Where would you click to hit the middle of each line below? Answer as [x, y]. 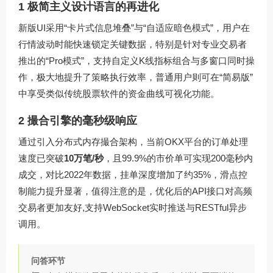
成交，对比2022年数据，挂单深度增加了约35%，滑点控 [133, 174]
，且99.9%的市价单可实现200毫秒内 [178, 158]
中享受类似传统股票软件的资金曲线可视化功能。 [119, 93]
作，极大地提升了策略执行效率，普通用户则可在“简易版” [136, 77]
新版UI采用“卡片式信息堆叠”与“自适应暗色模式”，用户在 [134, 27]
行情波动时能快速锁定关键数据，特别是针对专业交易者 [133, 44]
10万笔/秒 [84, 158]
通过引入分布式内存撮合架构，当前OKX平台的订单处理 [133, 141]
